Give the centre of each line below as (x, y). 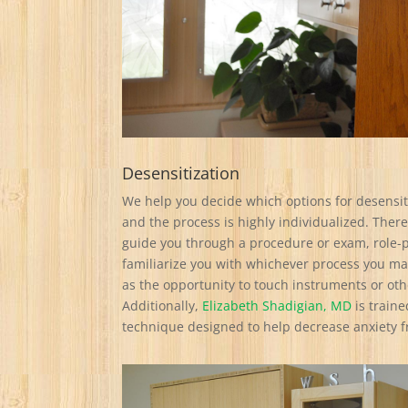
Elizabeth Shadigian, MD (277, 306)
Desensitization (181, 173)
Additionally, (163, 306)
